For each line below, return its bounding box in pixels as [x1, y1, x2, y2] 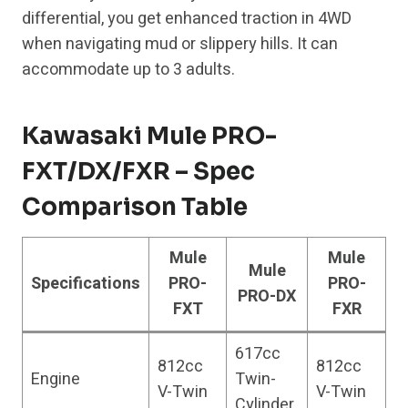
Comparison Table [22, 192, 248, 223]
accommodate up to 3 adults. [22, 57, 235, 83]
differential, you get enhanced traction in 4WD [22, 6, 352, 32]
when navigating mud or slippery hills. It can [22, 32, 338, 57]
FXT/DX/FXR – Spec [22, 157, 255, 188]
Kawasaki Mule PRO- [22, 121, 277, 152]
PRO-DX [238, 284, 296, 310]
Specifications [31, 271, 140, 297]
